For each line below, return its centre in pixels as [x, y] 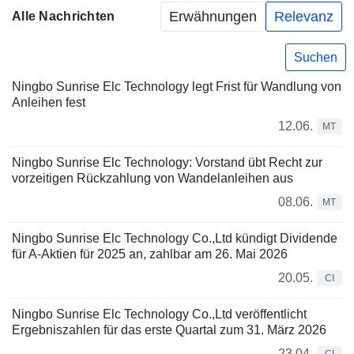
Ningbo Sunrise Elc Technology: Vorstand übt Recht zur [167, 163]
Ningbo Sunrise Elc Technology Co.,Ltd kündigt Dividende [175, 239]
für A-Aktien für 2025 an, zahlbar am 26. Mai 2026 [150, 254]
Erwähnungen [213, 16]
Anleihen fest [49, 103]
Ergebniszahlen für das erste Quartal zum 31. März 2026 [169, 330]
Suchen [316, 57]
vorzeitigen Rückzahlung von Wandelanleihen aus [153, 179]
